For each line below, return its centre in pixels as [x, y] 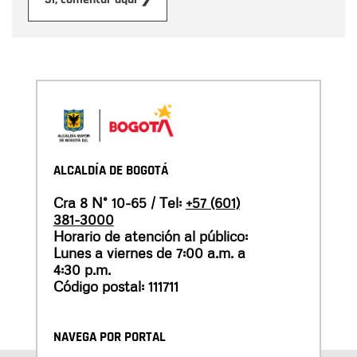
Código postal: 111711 [116, 286]
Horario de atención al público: [150, 235]
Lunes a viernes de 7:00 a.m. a [149, 252]
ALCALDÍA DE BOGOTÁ [110, 171]
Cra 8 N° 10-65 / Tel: [119, 202]
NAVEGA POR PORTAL [109, 337]
